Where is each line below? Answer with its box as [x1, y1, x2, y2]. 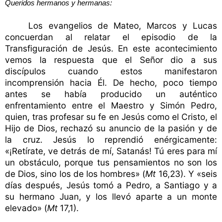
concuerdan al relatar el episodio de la [5, 31, 217, 42]
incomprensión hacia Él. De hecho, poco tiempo [5, 77, 217, 88]
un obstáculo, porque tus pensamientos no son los [5, 157, 217, 167]
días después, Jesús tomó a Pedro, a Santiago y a [5, 179, 217, 190]
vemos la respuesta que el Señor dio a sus [5, 54, 217, 65]
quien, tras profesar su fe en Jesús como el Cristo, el [5, 111, 217, 122]
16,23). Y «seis [156, 168, 218, 179]
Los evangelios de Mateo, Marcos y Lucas [28, 20, 217, 31]
